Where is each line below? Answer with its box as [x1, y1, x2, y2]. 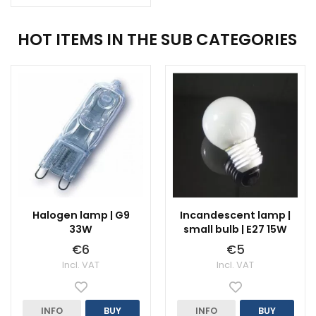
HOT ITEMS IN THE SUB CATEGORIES [18, 28, 297, 51]
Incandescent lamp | [180, 208, 291, 222]
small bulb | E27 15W [183, 222, 287, 236]
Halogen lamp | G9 [32, 208, 130, 222]
